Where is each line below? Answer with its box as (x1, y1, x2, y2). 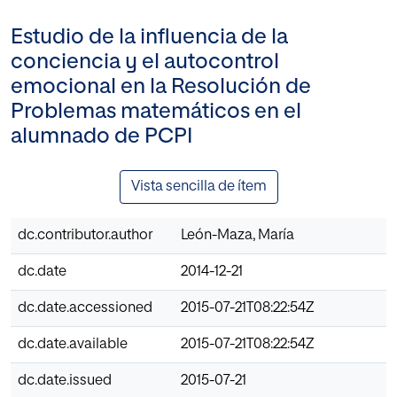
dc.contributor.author (18, 229, 152, 244)
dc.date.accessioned (18, 301, 152, 316)
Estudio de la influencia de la (11, 27, 288, 49)
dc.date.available (18, 338, 128, 353)
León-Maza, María (181, 229, 294, 244)
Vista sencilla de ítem (130, 180, 267, 195)
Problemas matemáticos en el (11, 101, 301, 123)
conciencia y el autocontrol (11, 51, 279, 74)
